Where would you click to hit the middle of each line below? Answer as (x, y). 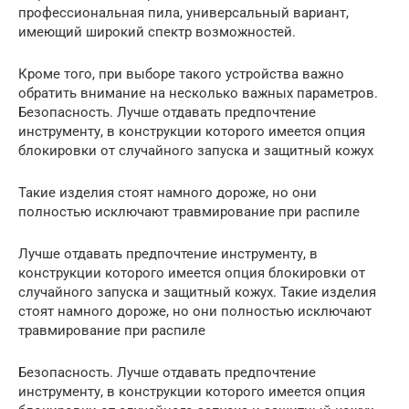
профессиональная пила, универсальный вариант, (184, 12)
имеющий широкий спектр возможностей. (157, 31)
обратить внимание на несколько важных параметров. (198, 93)
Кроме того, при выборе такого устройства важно (181, 73)
